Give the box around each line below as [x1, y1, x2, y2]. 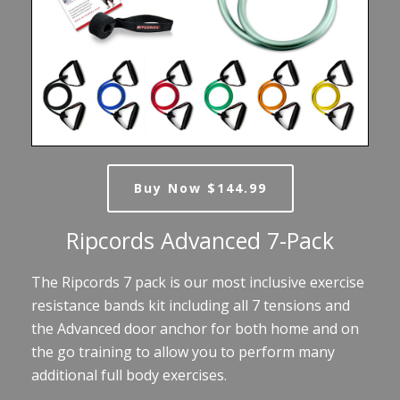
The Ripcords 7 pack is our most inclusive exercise [31, 271, 364, 292]
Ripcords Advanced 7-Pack [66, 224, 334, 255]
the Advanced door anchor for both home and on [31, 318, 359, 338]
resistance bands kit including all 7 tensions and [31, 295, 350, 315]
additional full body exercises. [31, 364, 227, 385]
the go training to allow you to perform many [31, 341, 335, 362]
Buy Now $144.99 [133, 179, 267, 196]
